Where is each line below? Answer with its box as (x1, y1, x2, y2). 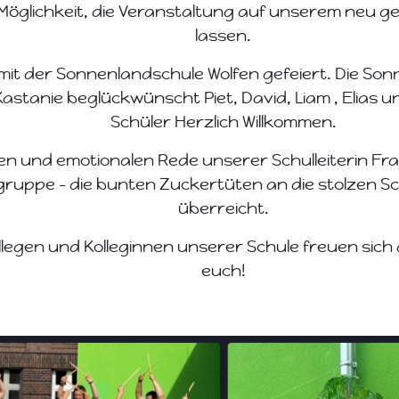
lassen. (195, 25, 251, 45)
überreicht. (177, 198, 269, 218)
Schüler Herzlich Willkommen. (110, 111, 337, 132)
